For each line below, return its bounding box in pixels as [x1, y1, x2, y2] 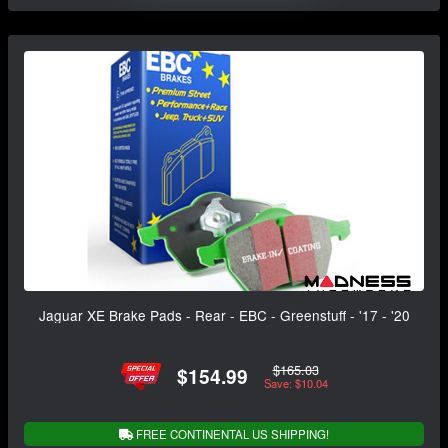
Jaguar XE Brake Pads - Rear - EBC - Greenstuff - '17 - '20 [38, 304, 410, 325]
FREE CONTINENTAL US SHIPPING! [133, 425, 329, 442]
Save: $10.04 [263, 375, 328, 392]
